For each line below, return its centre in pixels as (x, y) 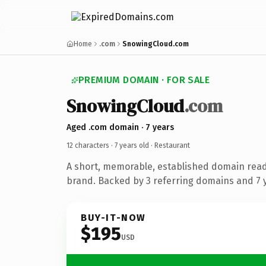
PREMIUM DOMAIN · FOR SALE (144, 80)
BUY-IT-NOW (113, 217)
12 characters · (91, 145)
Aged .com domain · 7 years (120, 127)
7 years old (132, 145)
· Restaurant (170, 145)
